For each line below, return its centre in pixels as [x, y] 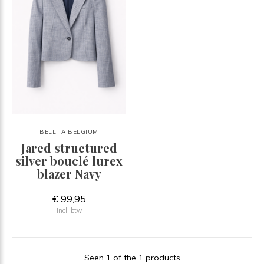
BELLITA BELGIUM [69, 131]
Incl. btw [69, 210]
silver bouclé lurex [69, 160]
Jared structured [69, 147]
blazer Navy [69, 173]
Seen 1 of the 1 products [132, 257]
